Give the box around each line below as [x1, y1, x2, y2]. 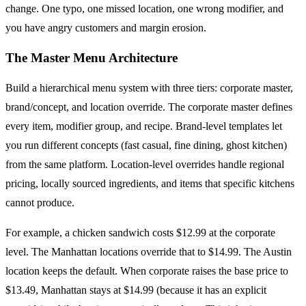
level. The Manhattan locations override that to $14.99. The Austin [5, 245, 292, 258]
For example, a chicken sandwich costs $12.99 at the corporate [5, 226, 275, 238]
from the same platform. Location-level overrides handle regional [5, 158, 284, 170]
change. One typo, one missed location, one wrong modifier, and [5, 3, 283, 15]
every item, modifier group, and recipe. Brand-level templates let [5, 120, 282, 132]
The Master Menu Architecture [5, 50, 178, 65]
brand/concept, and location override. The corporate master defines [5, 100, 292, 113]
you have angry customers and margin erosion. [5, 22, 206, 34]
